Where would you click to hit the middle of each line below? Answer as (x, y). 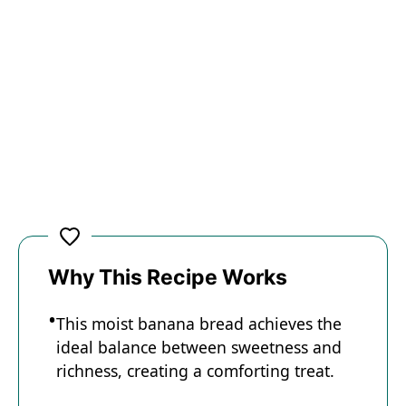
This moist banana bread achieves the (199, 324)
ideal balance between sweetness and (199, 347)
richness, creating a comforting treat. (195, 371)
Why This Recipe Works (168, 277)
